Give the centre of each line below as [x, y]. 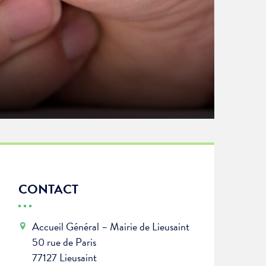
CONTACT [48, 189]
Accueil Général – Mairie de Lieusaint [110, 227]
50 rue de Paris [64, 242]
